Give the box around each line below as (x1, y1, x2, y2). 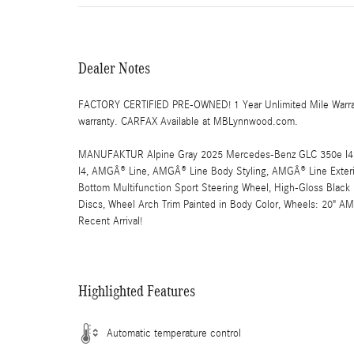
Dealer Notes (78, 58, 150, 77)
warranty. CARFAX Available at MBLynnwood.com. (78, 115, 298, 128)
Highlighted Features (78, 281, 195, 299)
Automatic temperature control (107, 326, 241, 340)
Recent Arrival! (78, 214, 142, 228)
